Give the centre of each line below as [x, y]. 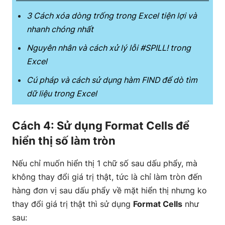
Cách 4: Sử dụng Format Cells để [101, 126]
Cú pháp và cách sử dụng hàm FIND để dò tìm [112, 80]
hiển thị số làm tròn [64, 141]
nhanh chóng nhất [60, 29]
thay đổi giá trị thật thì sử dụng [73, 204]
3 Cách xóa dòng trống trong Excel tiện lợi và [112, 16]
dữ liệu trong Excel [62, 93]
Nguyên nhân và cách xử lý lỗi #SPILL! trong [109, 48]
